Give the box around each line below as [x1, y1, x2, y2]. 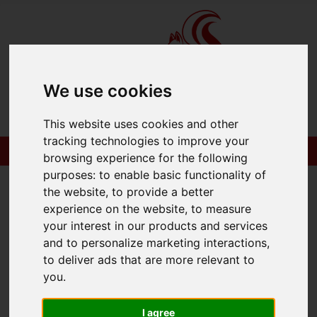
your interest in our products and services [43, 219, 268, 234]
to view [234, 102, 279, 117]
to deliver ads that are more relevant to [43, 253, 255, 267]
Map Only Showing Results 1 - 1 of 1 [11, 164, 177, 176]
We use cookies [43, 81, 173, 102]
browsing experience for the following [43, 151, 248, 166]
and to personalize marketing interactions [43, 236, 267, 250]
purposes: [43, 168, 100, 183]
